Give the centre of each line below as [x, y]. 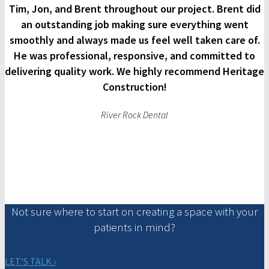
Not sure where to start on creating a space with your [134, 212]
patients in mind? [134, 228]
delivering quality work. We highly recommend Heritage [134, 71]
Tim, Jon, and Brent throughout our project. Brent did [134, 9]
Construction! [134, 87]
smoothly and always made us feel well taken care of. [134, 40]
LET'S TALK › [30, 261]
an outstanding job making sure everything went [134, 25]
